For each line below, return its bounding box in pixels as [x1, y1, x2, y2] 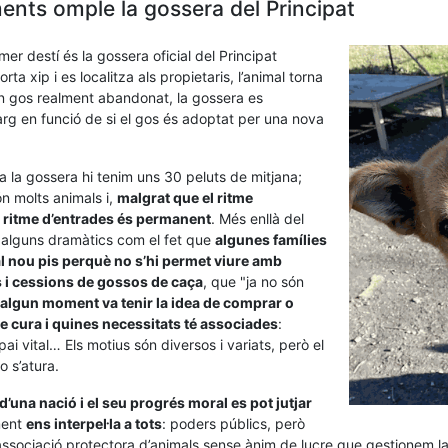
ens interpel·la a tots [26, 415, 162, 432]
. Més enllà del [211, 210, 304, 227]
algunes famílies [215, 231, 327, 248]
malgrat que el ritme [117, 189, 253, 206]
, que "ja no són [203, 273, 304, 290]
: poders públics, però [162, 415, 305, 432]
